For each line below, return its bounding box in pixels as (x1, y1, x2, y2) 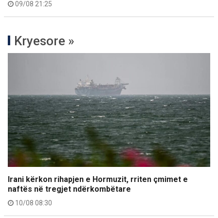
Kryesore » (14, 34, 74, 48)
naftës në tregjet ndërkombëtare (8, 184, 131, 194)
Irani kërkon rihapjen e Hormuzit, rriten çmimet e (8, 175, 188, 184)
